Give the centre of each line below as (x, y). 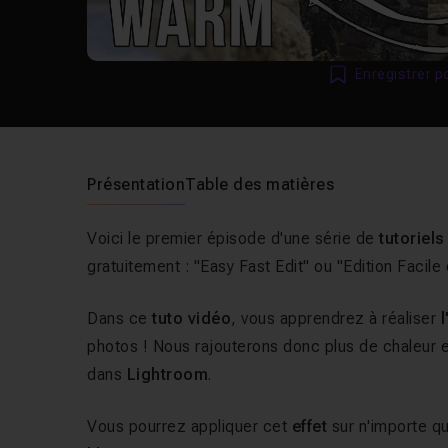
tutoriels (412, 238)
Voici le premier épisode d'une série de (233, 238)
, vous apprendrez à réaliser (336, 318)
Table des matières (260, 184)
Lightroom (167, 374)
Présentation (136, 184)
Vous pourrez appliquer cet (189, 426)
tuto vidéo (192, 318)
